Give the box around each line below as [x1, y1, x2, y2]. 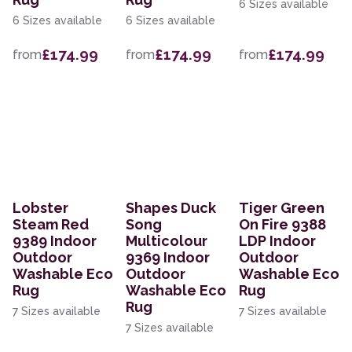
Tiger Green [239, 200, 324, 217]
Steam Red [13, 216, 89, 233]
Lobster [13, 200, 68, 217]
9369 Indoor [126, 249, 210, 266]
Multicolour [126, 233, 207, 250]
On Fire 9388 [239, 216, 326, 233]
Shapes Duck [126, 200, 216, 217]
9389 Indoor [13, 233, 97, 250]
